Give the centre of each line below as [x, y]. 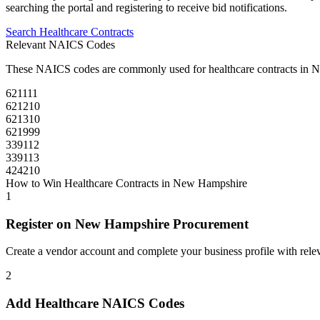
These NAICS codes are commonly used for [107, 69]
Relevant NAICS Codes [60, 44]
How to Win [35, 183]
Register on [40, 224]
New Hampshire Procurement [162, 224]
